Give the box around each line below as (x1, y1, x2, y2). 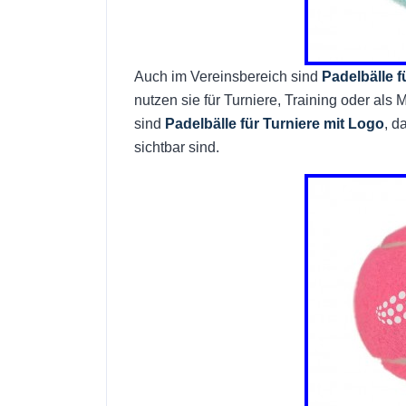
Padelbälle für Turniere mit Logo (165, 116, 384, 131)
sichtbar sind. (134, 140, 219, 155)
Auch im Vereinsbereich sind (134, 69, 322, 84)
